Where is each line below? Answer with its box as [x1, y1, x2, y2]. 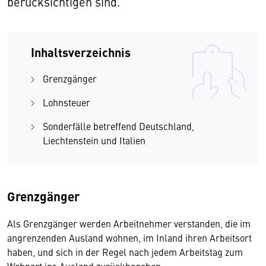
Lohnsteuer [43, 96, 93, 109]
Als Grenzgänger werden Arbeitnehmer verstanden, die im [7, 217, 251, 230]
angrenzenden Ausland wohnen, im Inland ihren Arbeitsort [7, 231, 252, 244]
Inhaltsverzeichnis [31, 43, 131, 61]
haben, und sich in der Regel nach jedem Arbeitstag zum [7, 245, 243, 258]
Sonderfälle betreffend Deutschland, [43, 119, 194, 132]
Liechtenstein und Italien [43, 134, 148, 147]
